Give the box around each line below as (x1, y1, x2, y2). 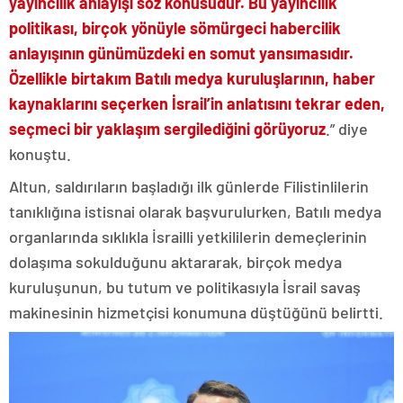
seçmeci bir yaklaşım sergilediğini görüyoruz (9, 118, 326, 139)
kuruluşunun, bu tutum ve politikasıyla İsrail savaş (9, 276, 361, 297)
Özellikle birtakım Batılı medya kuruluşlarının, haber (9, 67, 375, 88)
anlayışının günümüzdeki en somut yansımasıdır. (9, 42, 354, 63)
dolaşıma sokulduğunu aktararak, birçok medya (9, 251, 342, 272)
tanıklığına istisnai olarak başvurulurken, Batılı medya (9, 201, 381, 221)
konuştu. (9, 143, 71, 164)
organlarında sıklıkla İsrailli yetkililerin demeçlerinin (9, 226, 367, 246)
